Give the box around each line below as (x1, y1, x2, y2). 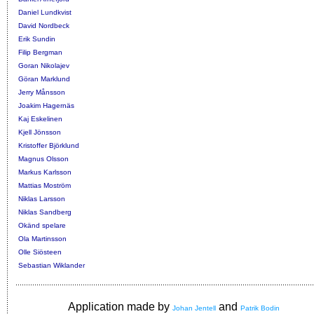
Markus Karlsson (18, 168, 71, 177)
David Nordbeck (18, 22, 69, 30)
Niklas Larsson (18, 195, 65, 203)
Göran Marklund (18, 75, 70, 83)
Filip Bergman (18, 48, 62, 57)
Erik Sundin (18, 35, 55, 43)
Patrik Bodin (240, 304, 280, 313)
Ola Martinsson (18, 235, 67, 243)
